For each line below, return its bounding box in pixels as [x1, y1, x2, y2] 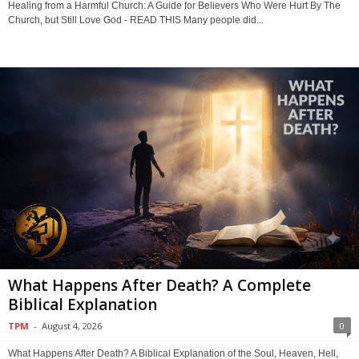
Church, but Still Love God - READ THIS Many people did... [8, 14, 264, 26]
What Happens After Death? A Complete [8, 274, 311, 296]
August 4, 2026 [42, 319, 102, 332]
